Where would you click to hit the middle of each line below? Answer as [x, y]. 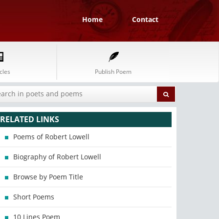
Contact [145, 19]
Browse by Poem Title [48, 177]
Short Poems [34, 197]
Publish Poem [113, 72]
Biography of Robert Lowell [57, 157]
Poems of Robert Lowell [52, 137]
